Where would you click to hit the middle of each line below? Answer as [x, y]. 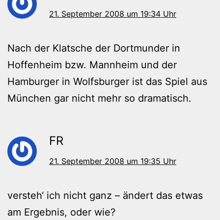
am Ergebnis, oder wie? [61, 212]
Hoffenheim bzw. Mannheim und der [92, 65]
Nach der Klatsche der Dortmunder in [94, 48]
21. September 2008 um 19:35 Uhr [113, 161]
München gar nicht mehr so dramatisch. [99, 98]
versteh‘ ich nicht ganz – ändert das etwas [105, 196]
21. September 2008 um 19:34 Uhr [113, 14]
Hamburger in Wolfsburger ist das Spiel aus [107, 82]
